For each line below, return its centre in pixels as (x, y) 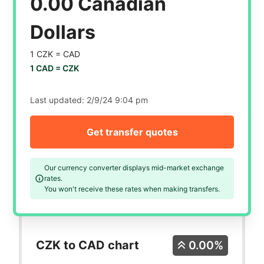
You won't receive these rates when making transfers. (132, 189)
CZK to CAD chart (88, 245)
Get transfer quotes (132, 132)
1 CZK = (47, 54)
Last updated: (59, 100)
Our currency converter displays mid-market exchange (134, 168)
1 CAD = (47, 68)
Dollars (63, 32)
